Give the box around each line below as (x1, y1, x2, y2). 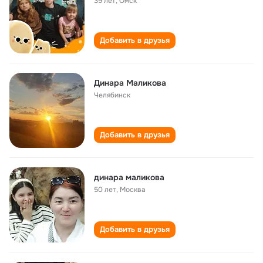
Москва (120, 185, 146, 194)
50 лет (94, 185, 116, 194)
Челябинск (94, 90, 130, 100)
